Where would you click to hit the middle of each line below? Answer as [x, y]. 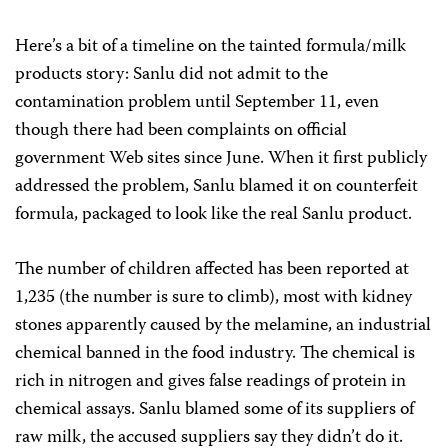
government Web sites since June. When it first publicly [221, 159]
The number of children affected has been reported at [212, 270]
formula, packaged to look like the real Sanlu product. [213, 215]
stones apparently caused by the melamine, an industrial [223, 326]
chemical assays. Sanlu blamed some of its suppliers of [214, 410]
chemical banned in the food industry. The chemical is [215, 354]
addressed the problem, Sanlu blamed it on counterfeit [216, 187]
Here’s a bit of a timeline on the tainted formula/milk [210, 47]
